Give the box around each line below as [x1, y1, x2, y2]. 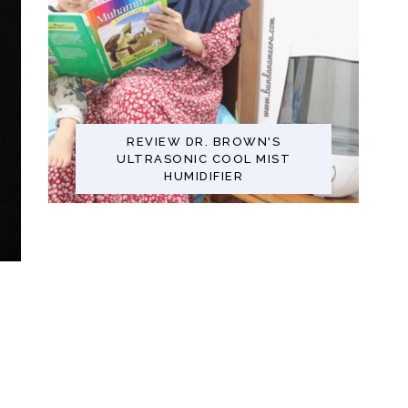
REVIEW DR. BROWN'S [127, 134, 281, 148]
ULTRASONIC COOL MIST [117, 151, 291, 166]
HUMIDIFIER [164, 168, 244, 183]
